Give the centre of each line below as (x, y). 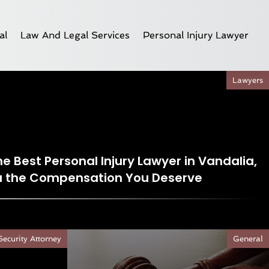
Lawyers (248, 80)
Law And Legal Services (75, 35)
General (248, 238)
